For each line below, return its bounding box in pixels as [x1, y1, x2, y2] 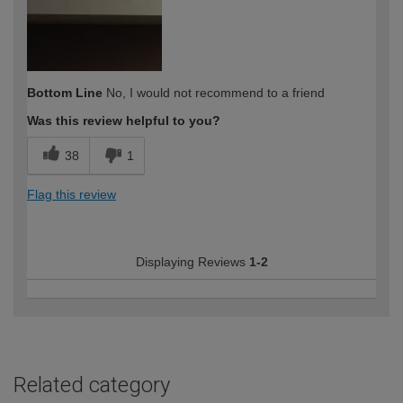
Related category [13, 372, 170, 398]
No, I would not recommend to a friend [103, 85, 325, 100]
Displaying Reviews [135, 254, 249, 269]
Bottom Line [27, 85, 103, 100]
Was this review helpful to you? [27, 112, 220, 128]
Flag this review [27, 186, 116, 201]
